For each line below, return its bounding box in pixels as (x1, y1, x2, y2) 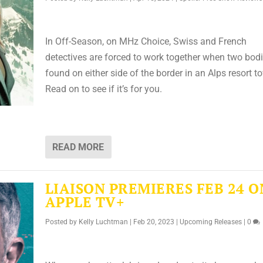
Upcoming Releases (179, 217, 242, 226)
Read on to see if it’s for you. (45, 83, 162, 95)
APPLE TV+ (45, 192, 125, 211)
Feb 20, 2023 (133, 217, 174, 226)
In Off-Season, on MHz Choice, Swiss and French (45, 36, 247, 48)
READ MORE (52, 141, 104, 153)
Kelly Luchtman (78, 217, 128, 226)
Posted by (45, 217, 79, 226)
